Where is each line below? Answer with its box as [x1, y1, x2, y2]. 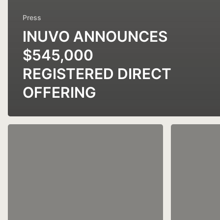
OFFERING [23, 83, 96, 101]
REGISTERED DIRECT [23, 64, 171, 82]
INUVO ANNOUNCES [23, 27, 167, 45]
